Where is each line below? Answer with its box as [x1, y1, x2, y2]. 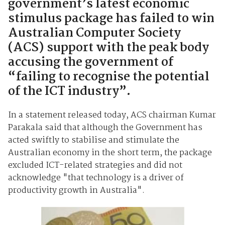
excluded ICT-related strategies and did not [8, 158, 182, 172]
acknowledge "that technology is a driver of [8, 171, 184, 185]
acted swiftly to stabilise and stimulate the [8, 133, 179, 147]
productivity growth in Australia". [8, 183, 145, 197]
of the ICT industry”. [8, 81, 131, 101]
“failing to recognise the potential [8, 67, 209, 87]
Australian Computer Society [8, 23, 181, 43]
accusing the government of [8, 52, 173, 72]
